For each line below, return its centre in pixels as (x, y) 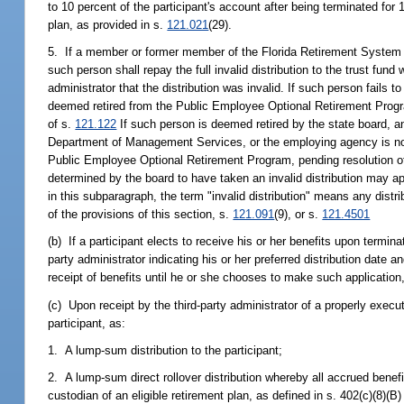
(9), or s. (298, 215)
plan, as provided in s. (108, 24)
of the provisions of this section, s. (141, 215)
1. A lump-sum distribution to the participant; (165, 350)
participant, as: (87, 323)
